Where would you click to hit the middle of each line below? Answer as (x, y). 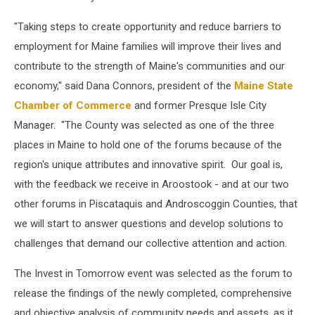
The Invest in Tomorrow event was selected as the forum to (153, 273)
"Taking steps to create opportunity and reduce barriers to (148, 26)
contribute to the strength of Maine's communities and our (149, 66)
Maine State (264, 85)
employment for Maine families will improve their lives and (148, 46)
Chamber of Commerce (73, 105)
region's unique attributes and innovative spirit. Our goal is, (148, 164)
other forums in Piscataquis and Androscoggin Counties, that (156, 204)
